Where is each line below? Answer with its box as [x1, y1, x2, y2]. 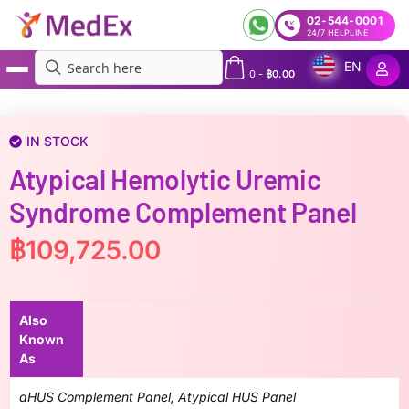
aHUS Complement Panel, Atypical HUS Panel [19, 389, 296, 404]
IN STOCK [26, 133, 89, 149]
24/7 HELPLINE [306, 26, 369, 37]
